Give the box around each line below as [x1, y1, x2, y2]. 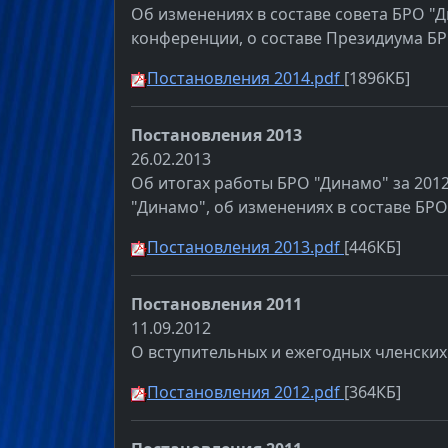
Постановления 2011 [131, 293, 302, 316]
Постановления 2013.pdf [147, 236, 344, 259]
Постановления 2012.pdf [147, 381, 344, 404]
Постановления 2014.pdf [147, 67, 344, 90]
